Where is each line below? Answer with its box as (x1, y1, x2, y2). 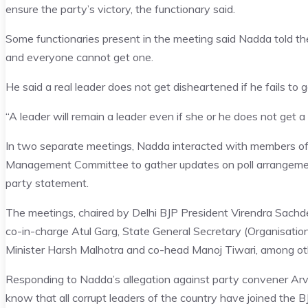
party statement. (5, 176, 89, 190)
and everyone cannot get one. (5, 50, 153, 65)
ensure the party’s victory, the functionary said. (5, 2, 235, 16)
